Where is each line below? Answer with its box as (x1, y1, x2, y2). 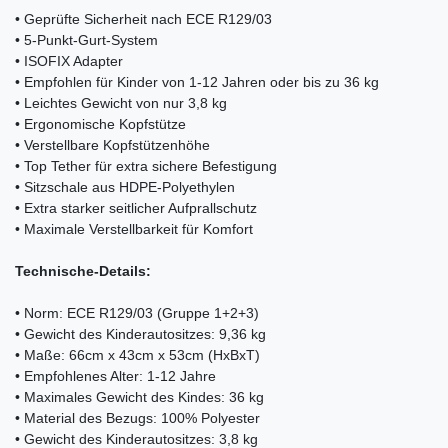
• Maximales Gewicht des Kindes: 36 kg (15, 388, 264, 405)
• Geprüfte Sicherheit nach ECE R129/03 (15, 10, 272, 27)
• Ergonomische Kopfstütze (15, 115, 186, 132)
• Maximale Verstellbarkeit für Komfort (15, 220, 253, 237)
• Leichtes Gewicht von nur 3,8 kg (15, 94, 227, 111)
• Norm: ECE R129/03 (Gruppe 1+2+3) (15, 304, 259, 321)
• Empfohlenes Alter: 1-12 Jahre (15, 367, 216, 384)
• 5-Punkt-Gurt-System (15, 31, 158, 48)
